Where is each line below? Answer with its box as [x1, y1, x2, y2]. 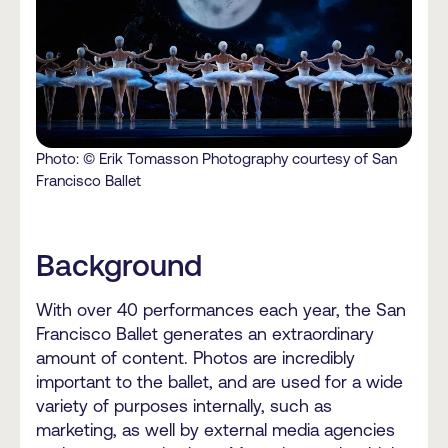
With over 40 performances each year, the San [36, 299, 406, 320]
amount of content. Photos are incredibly [36, 347, 355, 368]
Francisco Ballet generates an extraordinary [36, 323, 374, 344]
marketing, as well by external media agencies [36, 419, 395, 440]
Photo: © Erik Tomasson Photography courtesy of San [36, 149, 397, 167]
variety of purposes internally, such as [36, 395, 332, 416]
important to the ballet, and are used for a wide [36, 371, 403, 392]
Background [36, 247, 202, 282]
